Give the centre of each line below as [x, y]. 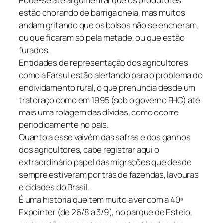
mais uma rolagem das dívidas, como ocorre [99, 112]
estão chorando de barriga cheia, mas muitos [102, 13]
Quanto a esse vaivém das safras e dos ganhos [105, 137]
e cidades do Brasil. [54, 187]
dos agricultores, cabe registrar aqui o [89, 150]
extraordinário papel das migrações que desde [105, 162]
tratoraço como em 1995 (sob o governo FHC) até [110, 100]
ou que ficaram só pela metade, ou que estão [102, 38]
